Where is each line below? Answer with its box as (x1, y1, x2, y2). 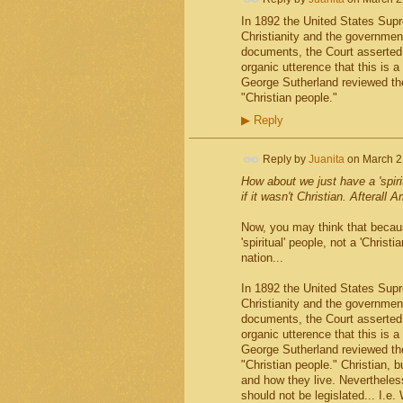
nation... (240, 251, 283, 265)
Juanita (308, 153, 345, 166)
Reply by (259, 153, 309, 166)
